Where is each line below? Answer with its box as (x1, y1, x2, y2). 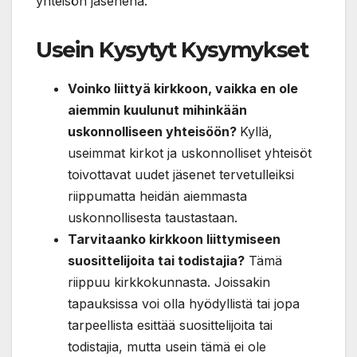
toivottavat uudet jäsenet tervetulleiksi (68, 167, 294, 183)
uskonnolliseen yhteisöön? (68, 124, 240, 140)
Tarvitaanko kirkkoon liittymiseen (68, 231, 280, 248)
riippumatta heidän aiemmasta (68, 188, 247, 205)
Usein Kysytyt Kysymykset (36, 37, 308, 64)
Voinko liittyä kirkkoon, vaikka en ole (68, 80, 298, 97)
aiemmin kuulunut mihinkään (68, 102, 247, 119)
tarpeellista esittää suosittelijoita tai (68, 317, 273, 334)
